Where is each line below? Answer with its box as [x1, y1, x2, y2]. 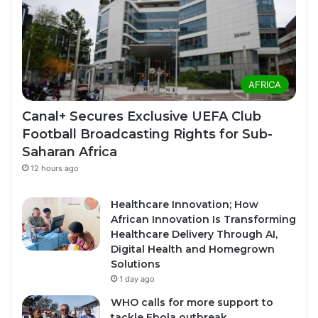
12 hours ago [31, 163, 79, 174]
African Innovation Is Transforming [111, 213, 296, 226]
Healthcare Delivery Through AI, [111, 228, 278, 241]
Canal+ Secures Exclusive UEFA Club [22, 109, 261, 125]
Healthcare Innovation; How [111, 198, 258, 212]
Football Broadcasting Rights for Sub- [22, 126, 273, 143]
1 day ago [119, 274, 155, 285]
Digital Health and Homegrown [111, 243, 275, 256]
